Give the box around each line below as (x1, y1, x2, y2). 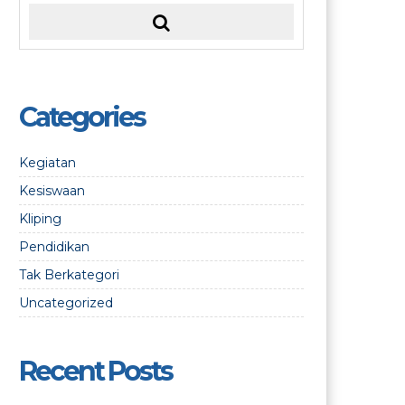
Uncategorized (19, 295, 113, 311)
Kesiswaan (19, 183, 85, 199)
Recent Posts (19, 354, 172, 388)
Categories (19, 100, 145, 134)
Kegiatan (19, 155, 76, 171)
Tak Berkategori (19, 267, 119, 283)
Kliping (19, 211, 61, 227)
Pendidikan (19, 239, 89, 255)
